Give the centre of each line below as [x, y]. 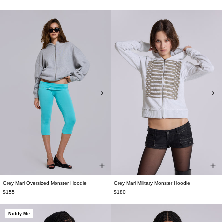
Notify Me [19, 214]
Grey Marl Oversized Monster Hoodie [45, 183]
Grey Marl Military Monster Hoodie [152, 183]
